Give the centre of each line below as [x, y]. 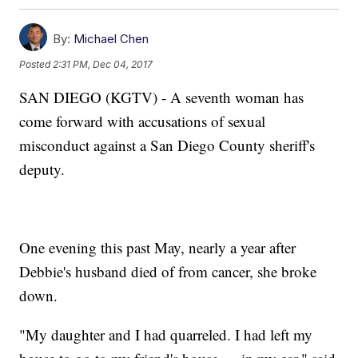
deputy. [42, 169]
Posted [36, 64]
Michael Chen [111, 39]
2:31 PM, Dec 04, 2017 [103, 64]
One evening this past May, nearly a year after [158, 248]
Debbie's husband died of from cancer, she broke [168, 272]
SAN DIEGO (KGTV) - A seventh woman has [162, 97]
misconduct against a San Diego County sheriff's [167, 145]
